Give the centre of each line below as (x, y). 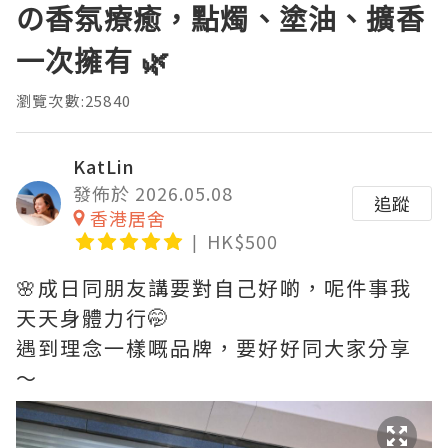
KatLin (104, 166)
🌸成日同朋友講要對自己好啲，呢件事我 (214, 287)
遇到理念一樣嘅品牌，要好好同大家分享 (214, 347)
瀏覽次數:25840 (73, 100)
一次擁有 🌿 (93, 61)
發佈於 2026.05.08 (153, 193)
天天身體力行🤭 (93, 317)
